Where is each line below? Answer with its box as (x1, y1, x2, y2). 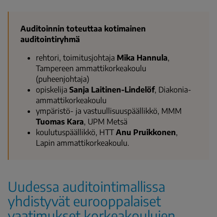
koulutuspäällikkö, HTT (36, 127, 116, 137)
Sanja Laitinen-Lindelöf (69, 84, 155, 94)
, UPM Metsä (84, 116, 127, 126)
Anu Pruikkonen (116, 127, 176, 137)
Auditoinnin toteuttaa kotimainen (20, 23, 146, 33)
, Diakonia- (155, 84, 191, 94)
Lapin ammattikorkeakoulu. (36, 138, 129, 148)
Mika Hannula (117, 52, 168, 62)
